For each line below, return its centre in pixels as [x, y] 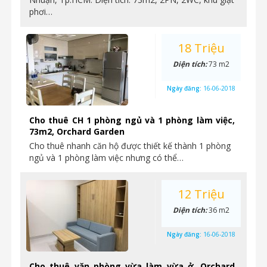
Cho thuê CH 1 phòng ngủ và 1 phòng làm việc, [132, 120]
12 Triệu [201, 194]
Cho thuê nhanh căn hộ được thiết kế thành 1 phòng [130, 146]
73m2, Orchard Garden [77, 131]
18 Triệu [201, 48]
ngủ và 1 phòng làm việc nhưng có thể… [106, 158]
